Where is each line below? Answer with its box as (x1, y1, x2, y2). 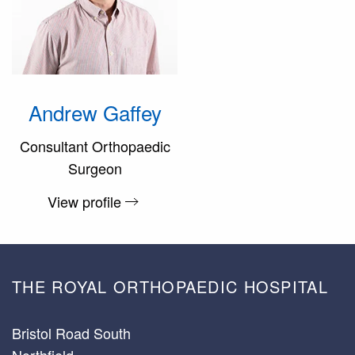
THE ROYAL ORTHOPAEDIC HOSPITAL (12, 274, 328, 298)
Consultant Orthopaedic (19, 136, 170, 157)
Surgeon (67, 158, 122, 179)
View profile (47, 190, 121, 212)
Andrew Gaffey (28, 97, 162, 128)
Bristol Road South (12, 322, 131, 343)
